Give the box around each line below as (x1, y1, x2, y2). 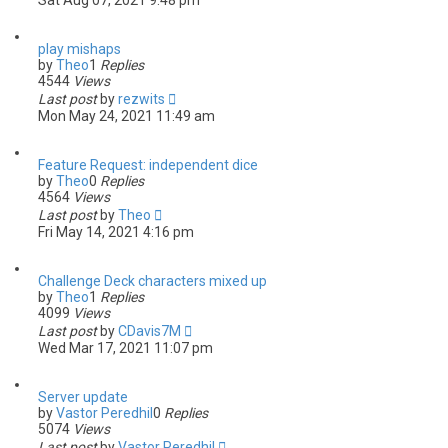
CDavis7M (118, 323, 181, 339)
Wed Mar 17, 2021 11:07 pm (38, 340, 213, 356)
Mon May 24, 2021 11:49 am (38, 108, 215, 124)
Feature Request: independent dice (38, 157, 258, 173)
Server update (38, 389, 128, 405)
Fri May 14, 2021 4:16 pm (38, 224, 194, 240)
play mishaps (38, 41, 121, 57)
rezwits (118, 91, 165, 107)
